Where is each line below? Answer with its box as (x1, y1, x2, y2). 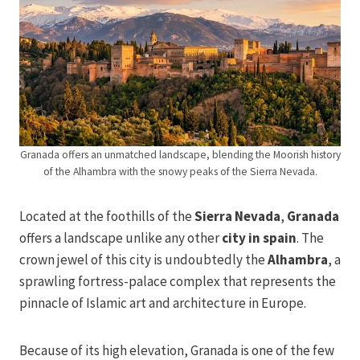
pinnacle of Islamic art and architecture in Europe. (19, 293, 306, 312)
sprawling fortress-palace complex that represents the (19, 272, 336, 290)
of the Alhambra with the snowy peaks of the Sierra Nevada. (43, 164, 317, 178)
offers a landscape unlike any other (19, 228, 222, 247)
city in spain (222, 228, 297, 247)
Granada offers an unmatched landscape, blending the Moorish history (19, 147, 341, 162)
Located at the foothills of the (19, 207, 194, 225)
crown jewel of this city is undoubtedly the (19, 250, 268, 268)
